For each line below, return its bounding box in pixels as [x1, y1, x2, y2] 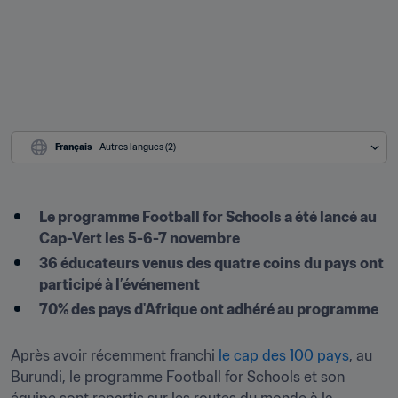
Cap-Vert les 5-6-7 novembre [39, 229, 240, 247]
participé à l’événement [39, 275, 200, 293]
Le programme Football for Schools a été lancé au [39, 208, 377, 226]
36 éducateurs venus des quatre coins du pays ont [39, 254, 384, 272]
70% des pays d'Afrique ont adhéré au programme [39, 300, 378, 318]
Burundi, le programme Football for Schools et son [11, 368, 345, 386]
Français [55, 141, 92, 153]
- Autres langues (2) [94, 141, 176, 153]
